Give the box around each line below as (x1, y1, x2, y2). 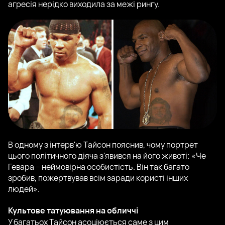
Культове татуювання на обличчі (8, 205, 138, 216)
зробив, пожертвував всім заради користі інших (8, 172, 188, 184)
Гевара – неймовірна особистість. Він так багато (8, 161, 189, 173)
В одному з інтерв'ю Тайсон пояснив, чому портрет (8, 139, 198, 151)
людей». (8, 183, 40, 195)
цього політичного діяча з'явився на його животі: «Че (8, 150, 206, 162)
